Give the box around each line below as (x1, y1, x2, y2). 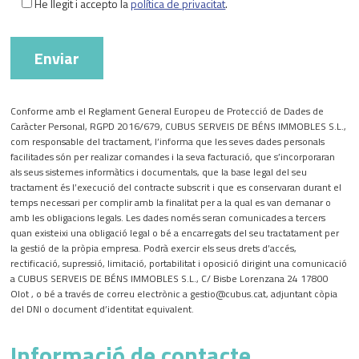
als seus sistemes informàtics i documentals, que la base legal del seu (10, 164, 308, 179)
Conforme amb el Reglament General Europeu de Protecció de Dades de (10, 103, 325, 119)
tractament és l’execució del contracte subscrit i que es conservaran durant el (10, 179, 342, 195)
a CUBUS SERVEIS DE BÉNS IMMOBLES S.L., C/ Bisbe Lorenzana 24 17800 (10, 271, 329, 286)
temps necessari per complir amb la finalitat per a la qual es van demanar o (10, 195, 332, 210)
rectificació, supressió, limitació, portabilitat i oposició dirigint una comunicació (10, 256, 348, 271)
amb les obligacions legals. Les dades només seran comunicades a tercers (10, 210, 326, 225)
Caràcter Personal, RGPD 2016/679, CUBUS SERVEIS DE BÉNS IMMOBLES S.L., (10, 119, 347, 134)
